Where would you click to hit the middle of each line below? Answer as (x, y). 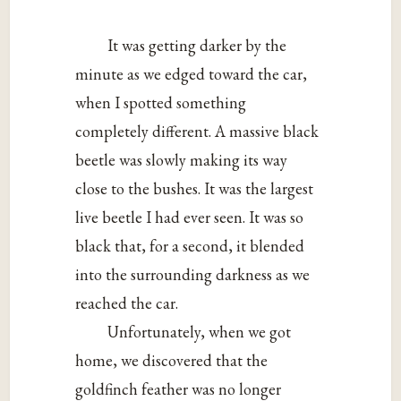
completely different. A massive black (197, 132)
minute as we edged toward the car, (192, 74)
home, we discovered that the (172, 361)
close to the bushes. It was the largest (195, 189)
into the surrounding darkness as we (193, 275)
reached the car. (127, 303)
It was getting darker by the (197, 46)
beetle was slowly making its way (182, 160)
